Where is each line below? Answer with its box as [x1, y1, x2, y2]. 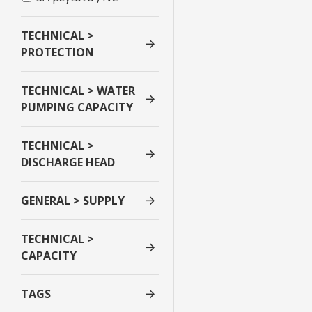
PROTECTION [21, 45, 94, 60]
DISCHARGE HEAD [21, 155, 115, 170]
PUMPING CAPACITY [21, 100, 133, 115]
